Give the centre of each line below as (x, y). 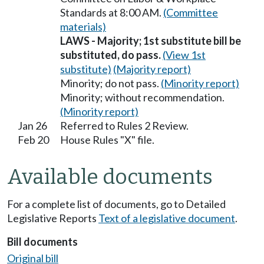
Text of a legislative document (167, 218)
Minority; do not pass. (110, 83)
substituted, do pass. (110, 55)
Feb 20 (33, 139)
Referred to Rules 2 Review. (124, 125)
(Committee (191, 12)
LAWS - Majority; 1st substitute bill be (151, 40)
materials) (83, 26)
